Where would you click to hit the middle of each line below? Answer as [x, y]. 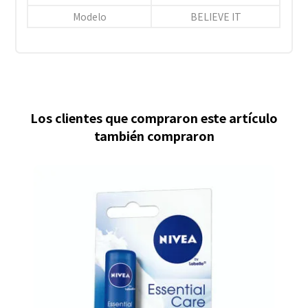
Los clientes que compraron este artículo [154, 117]
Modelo [89, 16]
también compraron [154, 135]
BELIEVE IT [216, 16]
